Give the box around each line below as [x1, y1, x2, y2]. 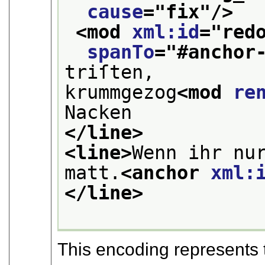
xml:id [132, 21, 200, 43]
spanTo [87, 41, 155, 63]
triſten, [64, 62, 155, 83]
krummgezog [64, 82, 177, 104]
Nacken [64, 102, 132, 124]
